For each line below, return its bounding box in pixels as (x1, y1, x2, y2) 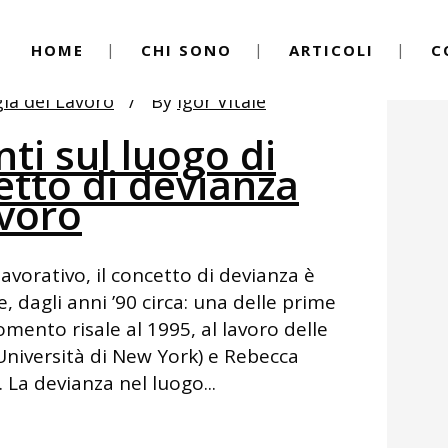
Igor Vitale (177, 89, 266, 113)
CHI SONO (141, 40, 232, 60)
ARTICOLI (289, 40, 374, 60)
